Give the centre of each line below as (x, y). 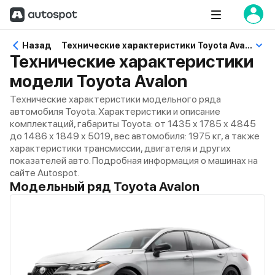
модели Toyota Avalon (99, 81)
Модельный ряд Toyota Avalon (105, 186)
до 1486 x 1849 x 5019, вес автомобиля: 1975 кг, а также (135, 136)
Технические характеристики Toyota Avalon (249, 45)
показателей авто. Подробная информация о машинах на (134, 161)
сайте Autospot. (45, 173)
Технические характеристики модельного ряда (115, 99)
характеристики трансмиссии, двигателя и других (120, 148)
